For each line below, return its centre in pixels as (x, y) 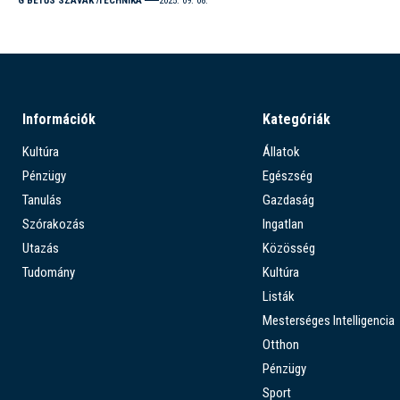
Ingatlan (283, 224)
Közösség (288, 248)
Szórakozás (54, 224)
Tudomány (49, 272)
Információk (59, 119)
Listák (278, 296)
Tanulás (42, 200)
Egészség (287, 175)
